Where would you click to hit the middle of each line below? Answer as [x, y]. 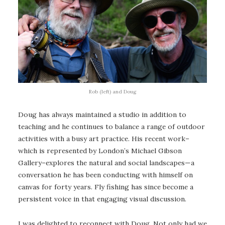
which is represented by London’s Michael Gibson [100, 150]
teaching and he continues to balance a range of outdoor [111, 126]
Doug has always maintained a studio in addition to [102, 114]
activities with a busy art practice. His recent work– [104, 138]
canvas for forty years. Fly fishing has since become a [106, 187]
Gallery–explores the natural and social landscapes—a [106, 162]
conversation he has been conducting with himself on [105, 175]
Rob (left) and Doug [113, 92]
